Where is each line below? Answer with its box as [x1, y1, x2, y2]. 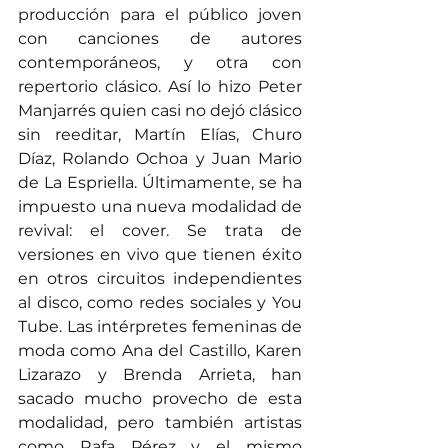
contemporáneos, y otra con [18, 53, 302, 73]
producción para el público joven [18, 5, 302, 25]
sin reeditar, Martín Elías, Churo [18, 125, 302, 145]
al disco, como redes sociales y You [18, 293, 302, 313]
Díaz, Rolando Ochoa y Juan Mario [18, 149, 302, 169]
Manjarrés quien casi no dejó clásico [18, 101, 302, 121]
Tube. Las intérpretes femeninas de [18, 317, 302, 337]
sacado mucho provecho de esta [18, 389, 302, 409]
